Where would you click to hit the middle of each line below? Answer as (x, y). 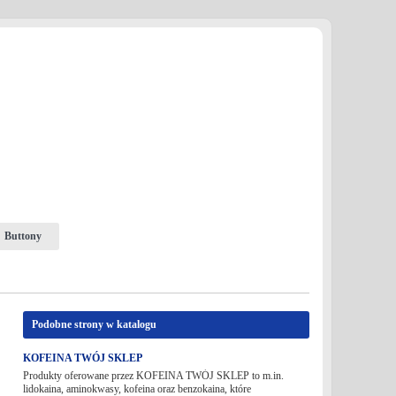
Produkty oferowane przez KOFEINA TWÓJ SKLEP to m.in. (153, 376)
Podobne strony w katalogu (94, 324)
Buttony (23, 236)
